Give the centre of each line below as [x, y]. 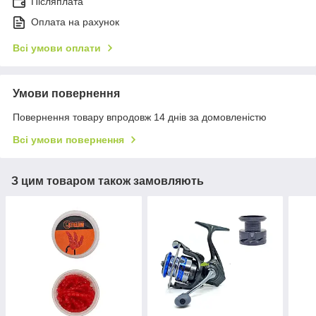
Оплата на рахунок [75, 22]
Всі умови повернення [68, 140]
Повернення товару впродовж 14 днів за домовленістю [140, 117]
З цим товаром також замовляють [108, 181]
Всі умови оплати [57, 48]
